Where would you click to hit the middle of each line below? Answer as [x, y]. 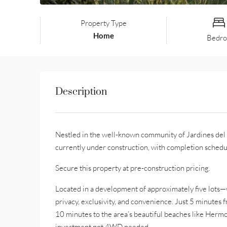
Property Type [103, 23]
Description [81, 92]
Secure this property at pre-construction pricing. [133, 168]
